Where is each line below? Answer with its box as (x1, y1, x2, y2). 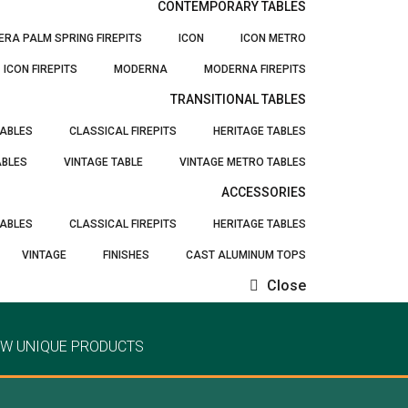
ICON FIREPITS (4, 63, 77, 76)
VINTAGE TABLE (64, 156, 143, 168)
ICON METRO (240, 32, 306, 45)
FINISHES (103, 249, 149, 261)
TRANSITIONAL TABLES (170, 92, 306, 107)
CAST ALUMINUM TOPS (186, 249, 306, 261)
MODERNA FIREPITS (204, 63, 306, 76)
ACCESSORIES (221, 185, 306, 199)
